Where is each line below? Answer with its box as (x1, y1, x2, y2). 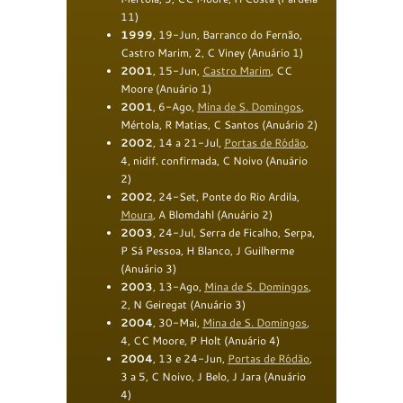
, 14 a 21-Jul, (153, 134, 224, 150)
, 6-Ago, (153, 98, 197, 114)
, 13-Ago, (153, 278, 204, 294)
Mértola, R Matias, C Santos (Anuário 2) (121, 116, 318, 132)
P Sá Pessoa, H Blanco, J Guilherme (121, 242, 294, 258)
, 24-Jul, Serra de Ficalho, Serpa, (153, 224, 315, 240)
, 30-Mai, (153, 314, 202, 330)
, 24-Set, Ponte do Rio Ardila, (153, 188, 300, 204)
